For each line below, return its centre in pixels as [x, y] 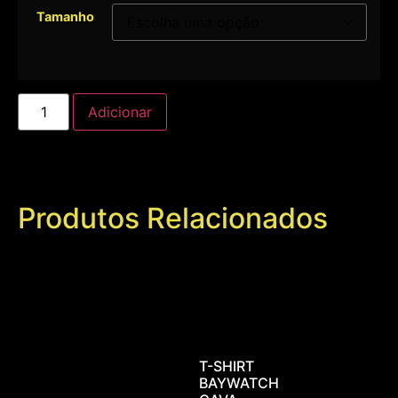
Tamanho [65, 17]
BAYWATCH [239, 382]
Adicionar [120, 111]
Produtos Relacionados [173, 218]
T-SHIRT [227, 366]
